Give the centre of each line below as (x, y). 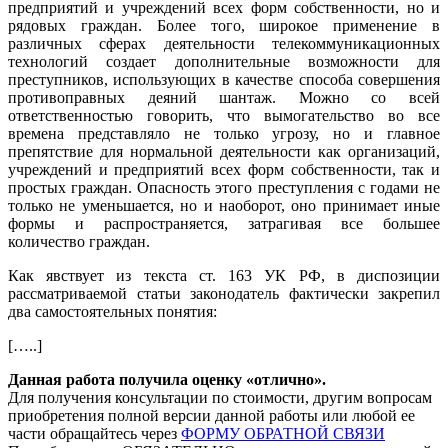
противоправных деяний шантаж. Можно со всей (224, 97)
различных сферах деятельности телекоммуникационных (224, 43)
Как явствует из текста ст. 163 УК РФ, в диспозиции (224, 275)
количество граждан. (79, 241)
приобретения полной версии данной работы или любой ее (211, 415)
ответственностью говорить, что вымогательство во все (224, 115)
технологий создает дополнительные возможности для (224, 61)
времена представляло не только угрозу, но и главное (224, 133)
